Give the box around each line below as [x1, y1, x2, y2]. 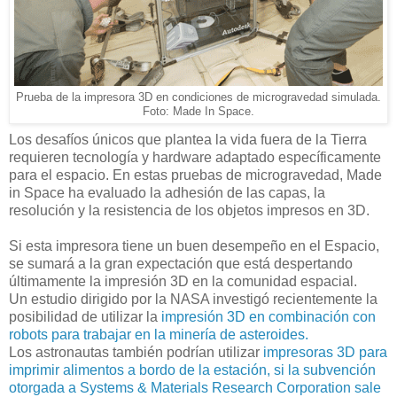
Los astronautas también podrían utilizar [9, 345, 263, 360]
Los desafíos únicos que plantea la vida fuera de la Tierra [9, 132, 367, 147]
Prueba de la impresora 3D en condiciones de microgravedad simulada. [16, 91, 381, 105]
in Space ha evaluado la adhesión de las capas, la [9, 185, 325, 200]
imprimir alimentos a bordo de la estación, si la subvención [9, 362, 376, 378]
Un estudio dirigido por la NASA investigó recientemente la [9, 292, 378, 307]
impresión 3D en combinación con [161, 309, 376, 324]
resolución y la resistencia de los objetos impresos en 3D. [9, 203, 370, 218]
